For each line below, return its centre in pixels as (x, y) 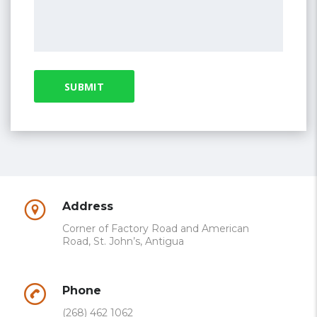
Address (88, 206)
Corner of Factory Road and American (156, 229)
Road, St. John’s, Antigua (123, 241)
